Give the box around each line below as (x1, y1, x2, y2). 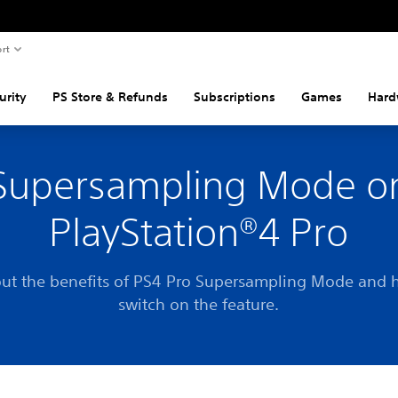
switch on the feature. (118, 294, 280, 314)
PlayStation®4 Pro (49, 211, 349, 255)
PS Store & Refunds (52, 89, 168, 105)
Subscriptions (193, 89, 275, 105)
